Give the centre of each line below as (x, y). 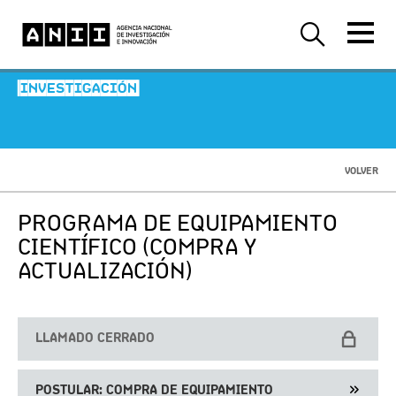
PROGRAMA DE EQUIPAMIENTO (178, 222)
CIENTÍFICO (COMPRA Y (137, 246)
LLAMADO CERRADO (95, 337)
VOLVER (362, 171)
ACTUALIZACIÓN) (105, 270)
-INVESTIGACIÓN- (79, 89)
